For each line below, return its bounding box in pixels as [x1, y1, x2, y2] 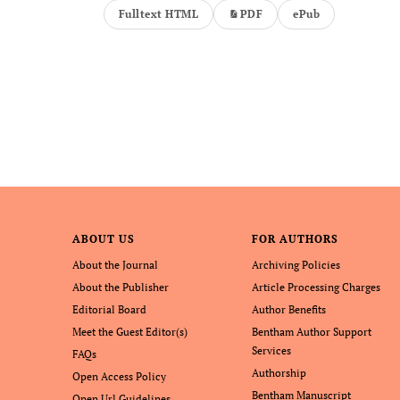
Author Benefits [252, 303, 327, 316]
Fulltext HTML [119, 7, 199, 21]
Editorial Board [71, 303, 146, 316]
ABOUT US [71, 232, 135, 246]
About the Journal [71, 258, 158, 271]
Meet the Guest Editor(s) [71, 325, 187, 338]
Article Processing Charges [252, 280, 381, 294]
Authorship [252, 366, 307, 379]
